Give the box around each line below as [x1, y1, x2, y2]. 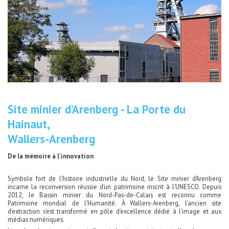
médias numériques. [8, 215, 64, 224]
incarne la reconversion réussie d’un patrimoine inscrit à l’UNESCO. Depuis [8, 182, 221, 191]
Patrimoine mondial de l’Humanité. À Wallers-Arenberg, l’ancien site [8, 199, 221, 208]
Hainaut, [8, 116, 50, 131]
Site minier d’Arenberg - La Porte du [8, 101, 186, 117]
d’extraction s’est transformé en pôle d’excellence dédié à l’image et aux [8, 207, 221, 216]
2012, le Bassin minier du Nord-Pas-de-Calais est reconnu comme [8, 191, 221, 199]
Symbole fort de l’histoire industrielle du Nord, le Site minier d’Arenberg [8, 174, 221, 183]
